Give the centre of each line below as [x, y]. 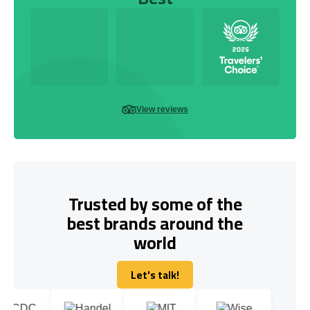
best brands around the [155, 223]
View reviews [162, 109]
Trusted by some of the [155, 203]
